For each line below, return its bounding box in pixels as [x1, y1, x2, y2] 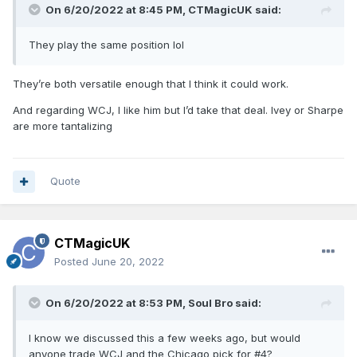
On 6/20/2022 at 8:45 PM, [45, 3, 188, 17]
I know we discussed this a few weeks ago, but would [29, 331, 300, 345]
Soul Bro [188, 296, 233, 310]
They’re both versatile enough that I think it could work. [13, 77, 288, 91]
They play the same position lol [29, 38, 184, 52]
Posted [54, 255, 92, 269]
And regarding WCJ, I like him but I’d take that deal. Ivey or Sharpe [13, 104, 343, 117]
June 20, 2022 [92, 255, 164, 269]
